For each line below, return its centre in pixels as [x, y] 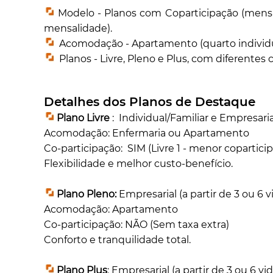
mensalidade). [78, 29]
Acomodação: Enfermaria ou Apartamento [147, 133]
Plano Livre [82, 118]
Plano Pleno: [87, 194]
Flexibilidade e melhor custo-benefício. [139, 164]
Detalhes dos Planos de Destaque [150, 102]
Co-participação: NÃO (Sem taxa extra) [137, 225]
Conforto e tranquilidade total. [118, 240]
